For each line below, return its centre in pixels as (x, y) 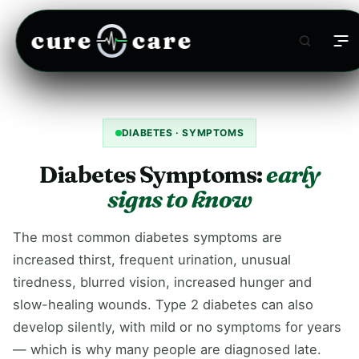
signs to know (179, 199)
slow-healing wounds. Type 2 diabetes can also (163, 305)
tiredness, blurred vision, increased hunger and (162, 282)
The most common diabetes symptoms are (147, 237)
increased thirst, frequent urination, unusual (152, 260)
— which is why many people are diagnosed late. (167, 349)
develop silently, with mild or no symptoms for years (177, 327)
